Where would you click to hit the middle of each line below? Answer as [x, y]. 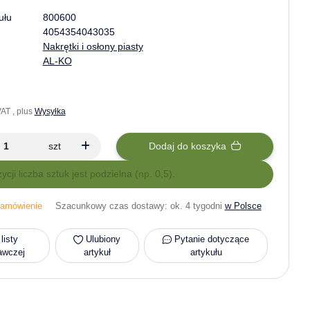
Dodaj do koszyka [189, 146]
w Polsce [243, 206]
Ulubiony [103, 239]
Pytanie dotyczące [212, 239]
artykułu [206, 252]
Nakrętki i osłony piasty [93, 46]
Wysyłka [50, 111]
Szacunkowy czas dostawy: [112, 206]
